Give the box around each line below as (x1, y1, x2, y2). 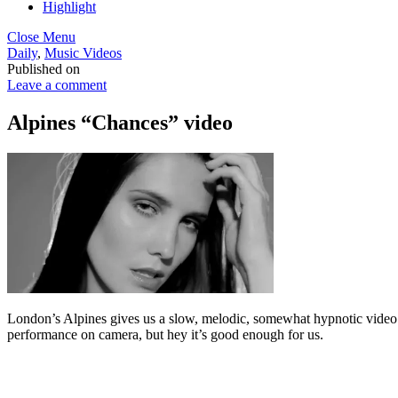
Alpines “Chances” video (7, 110, 233, 134)
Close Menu (7, 29, 76, 44)
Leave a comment (7, 77, 107, 92)
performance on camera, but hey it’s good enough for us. (7, 326, 323, 342)
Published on (7, 61, 80, 76)
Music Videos (44, 45, 122, 60)
